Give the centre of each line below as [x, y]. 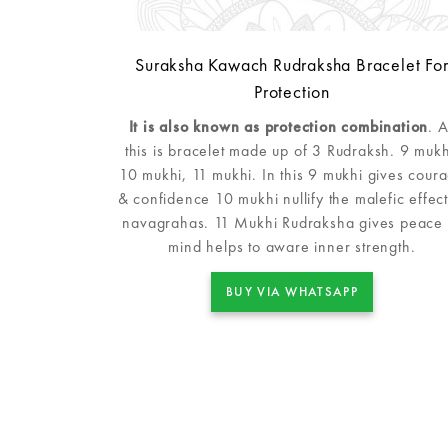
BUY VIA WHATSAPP [292, 291]
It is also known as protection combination [278, 126]
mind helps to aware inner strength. [292, 246]
